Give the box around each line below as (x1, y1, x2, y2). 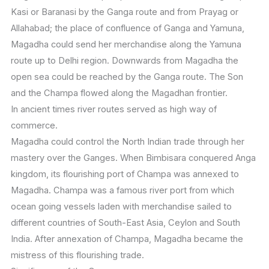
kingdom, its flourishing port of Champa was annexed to (10, 169, 239, 180)
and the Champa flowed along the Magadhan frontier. (10, 88, 228, 99)
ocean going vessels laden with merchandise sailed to (10, 201, 232, 213)
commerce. (10, 120, 58, 131)
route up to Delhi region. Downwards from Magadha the (10, 55, 238, 67)
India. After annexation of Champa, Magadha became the (10, 234, 243, 245)
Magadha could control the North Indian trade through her (10, 136, 244, 148)
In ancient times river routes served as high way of (10, 104, 217, 115)
